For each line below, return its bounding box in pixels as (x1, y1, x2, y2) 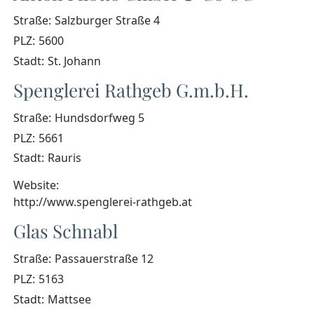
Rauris (47, 150, 81, 166)
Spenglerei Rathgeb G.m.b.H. (13, 78, 249, 103)
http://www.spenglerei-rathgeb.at (13, 194, 192, 210)
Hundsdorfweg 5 (54, 109, 144, 125)
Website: (13, 177, 59, 193)
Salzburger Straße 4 (54, 13, 160, 29)
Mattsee (47, 291, 91, 307)
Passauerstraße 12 (54, 251, 153, 267)
